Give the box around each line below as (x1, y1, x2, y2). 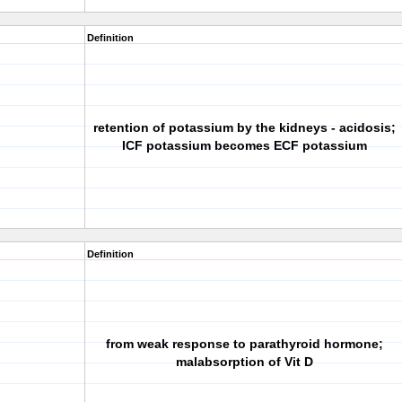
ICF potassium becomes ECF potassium (121, 138, 367, 153)
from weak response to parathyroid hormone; (105, 336, 383, 351)
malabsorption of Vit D (175, 354, 313, 369)
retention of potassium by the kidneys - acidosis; (92, 120, 396, 135)
